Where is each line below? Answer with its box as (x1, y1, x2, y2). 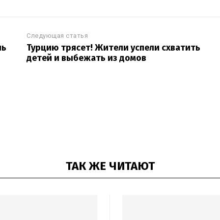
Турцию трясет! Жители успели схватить (27, 42, 201, 53)
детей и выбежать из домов (27, 53, 147, 63)
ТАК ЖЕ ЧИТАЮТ (65, 159, 155, 173)
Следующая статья (27, 32, 88, 39)
